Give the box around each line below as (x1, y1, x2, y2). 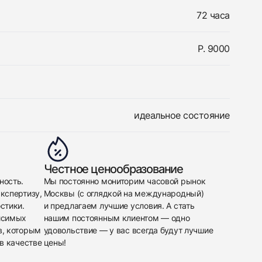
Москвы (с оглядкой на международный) (43, 188, 204, 198)
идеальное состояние (134, 109, 230, 121)
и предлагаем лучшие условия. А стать (43, 201, 195, 211)
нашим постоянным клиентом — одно (43, 213, 190, 223)
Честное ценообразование (43, 162, 183, 176)
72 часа (196, 9, 230, 21)
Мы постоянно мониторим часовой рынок (43, 176, 206, 186)
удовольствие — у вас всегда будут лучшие (43, 225, 213, 235)
